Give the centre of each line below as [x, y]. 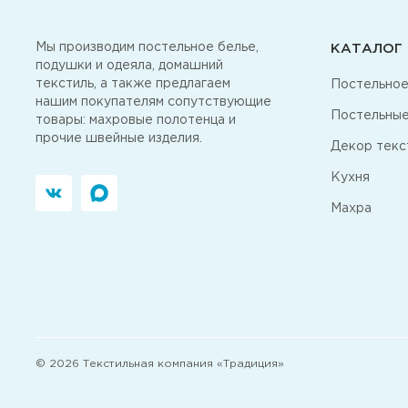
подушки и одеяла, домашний [129, 66]
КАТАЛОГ [367, 49]
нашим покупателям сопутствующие [153, 102]
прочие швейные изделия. [119, 138]
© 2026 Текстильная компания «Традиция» [160, 364]
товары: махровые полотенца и [136, 120]
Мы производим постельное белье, [147, 47]
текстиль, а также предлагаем [133, 84]
